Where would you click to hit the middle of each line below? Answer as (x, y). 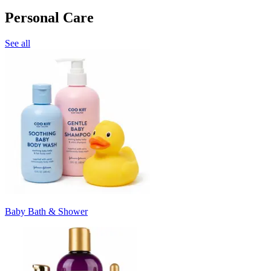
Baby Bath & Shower (46, 211)
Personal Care (49, 17)
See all (18, 43)
